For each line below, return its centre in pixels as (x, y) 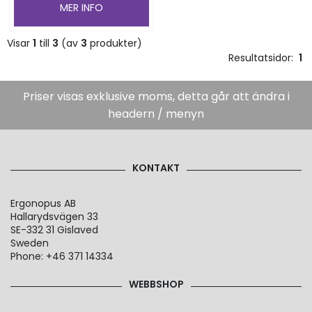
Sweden (30, 243)
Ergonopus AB (43, 203)
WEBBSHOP (156, 284)
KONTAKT (156, 168)
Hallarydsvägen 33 (54, 217)
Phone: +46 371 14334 (62, 256)
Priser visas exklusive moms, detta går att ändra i (156, 96)
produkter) (115, 44)
